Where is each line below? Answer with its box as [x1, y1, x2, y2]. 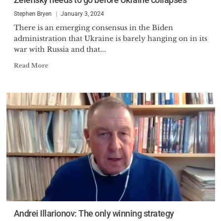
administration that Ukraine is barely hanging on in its [13, 34, 207, 43]
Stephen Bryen [13, 10, 52, 17]
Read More [13, 62, 48, 69]
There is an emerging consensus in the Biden [13, 23, 173, 32]
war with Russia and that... [13, 45, 106, 54]
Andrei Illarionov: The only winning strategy [13, 208, 174, 219]
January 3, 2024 [60, 10, 104, 17]
